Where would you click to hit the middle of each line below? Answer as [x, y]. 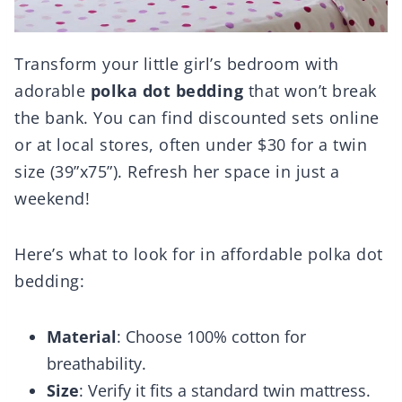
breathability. [96, 364]
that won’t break [310, 91]
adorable [52, 91]
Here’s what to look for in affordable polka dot [199, 254]
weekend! [52, 199]
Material [82, 337]
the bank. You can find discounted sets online [197, 118]
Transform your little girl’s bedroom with [177, 64]
